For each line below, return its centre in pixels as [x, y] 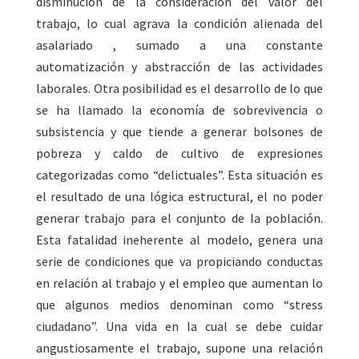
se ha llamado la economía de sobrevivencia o [179, 110]
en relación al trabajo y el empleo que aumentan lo [179, 283]
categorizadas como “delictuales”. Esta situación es [179, 175]
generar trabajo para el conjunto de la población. [179, 218]
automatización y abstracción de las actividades [179, 67]
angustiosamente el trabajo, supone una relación [179, 348]
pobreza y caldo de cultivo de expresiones [179, 153]
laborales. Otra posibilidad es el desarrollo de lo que [179, 89]
